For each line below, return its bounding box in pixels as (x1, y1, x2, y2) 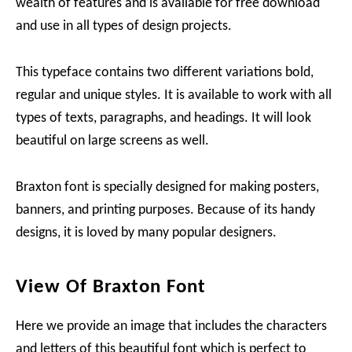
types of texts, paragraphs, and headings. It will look (16, 111, 311, 126)
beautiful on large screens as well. (16, 134, 209, 148)
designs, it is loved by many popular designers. (16, 225, 277, 240)
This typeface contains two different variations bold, (16, 65, 313, 80)
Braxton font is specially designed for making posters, (16, 180, 319, 195)
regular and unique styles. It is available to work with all (16, 88, 332, 103)
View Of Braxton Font (16, 277, 206, 297)
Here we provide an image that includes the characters (16, 319, 327, 334)
